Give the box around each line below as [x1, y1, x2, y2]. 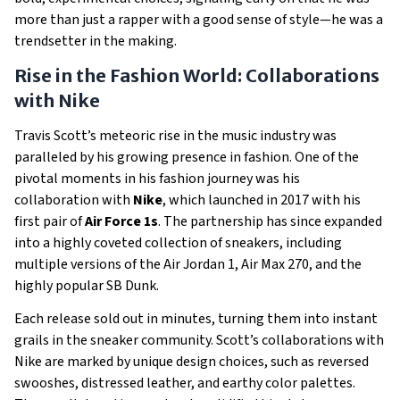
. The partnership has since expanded [158, 212, 382, 231]
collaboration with [14, 190, 133, 210]
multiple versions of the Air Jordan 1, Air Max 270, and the [14, 254, 362, 274]
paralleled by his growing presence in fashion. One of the [14, 147, 359, 167]
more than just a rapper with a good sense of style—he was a [14, 10, 383, 29]
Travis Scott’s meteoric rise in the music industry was [14, 126, 337, 146]
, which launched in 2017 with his [162, 190, 361, 210]
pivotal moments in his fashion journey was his [14, 169, 300, 188]
